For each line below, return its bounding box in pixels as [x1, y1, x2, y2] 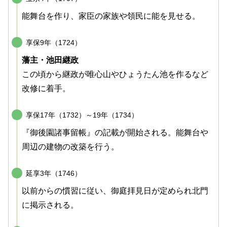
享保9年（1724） [26, 38, 82, 47]
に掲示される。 [22, 200, 79, 209]
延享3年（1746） [26, 169, 82, 177]
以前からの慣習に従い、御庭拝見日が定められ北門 [22, 186, 208, 195]
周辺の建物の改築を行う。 [22, 142, 119, 151]
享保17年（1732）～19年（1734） [26, 110, 138, 119]
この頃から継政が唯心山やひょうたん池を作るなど [22, 69, 208, 79]
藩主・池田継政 [22, 55, 79, 64]
